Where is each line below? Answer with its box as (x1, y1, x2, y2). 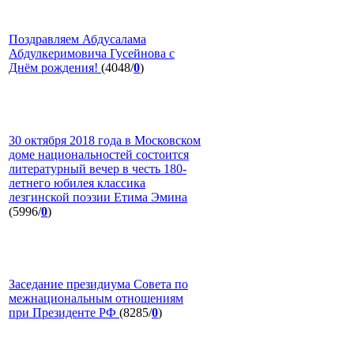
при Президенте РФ (9, 306, 119, 320)
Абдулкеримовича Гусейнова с (9, 47, 175, 61)
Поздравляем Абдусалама (9, 32, 146, 47)
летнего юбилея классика (9, 176, 145, 190)
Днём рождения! (9, 61, 101, 75)
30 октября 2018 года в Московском (9, 134, 201, 148)
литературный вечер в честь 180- (9, 162, 186, 176)
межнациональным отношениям (9, 292, 183, 306)
